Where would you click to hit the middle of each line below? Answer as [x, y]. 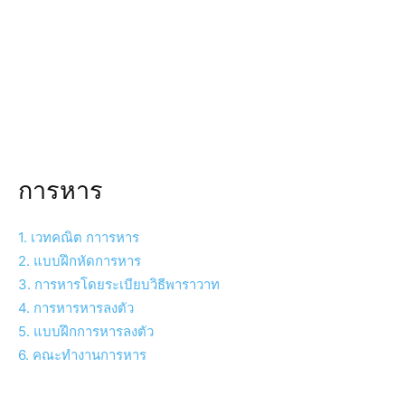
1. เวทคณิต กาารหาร [79, 238]
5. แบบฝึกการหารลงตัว [86, 332]
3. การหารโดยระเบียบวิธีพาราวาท [119, 285]
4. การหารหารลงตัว [76, 308]
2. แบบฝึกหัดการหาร [80, 261]
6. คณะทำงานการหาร [82, 355]
